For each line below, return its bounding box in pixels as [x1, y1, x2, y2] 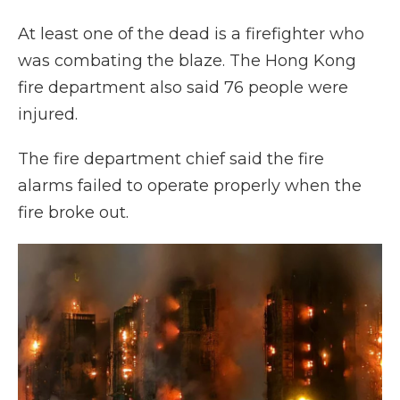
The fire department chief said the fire [18, 149, 324, 169]
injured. [18, 104, 78, 124]
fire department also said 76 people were [18, 78, 348, 97]
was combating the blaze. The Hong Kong [18, 51, 356, 71]
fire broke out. [18, 203, 129, 222]
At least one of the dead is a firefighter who [18, 24, 364, 44]
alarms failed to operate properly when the [18, 176, 362, 196]
